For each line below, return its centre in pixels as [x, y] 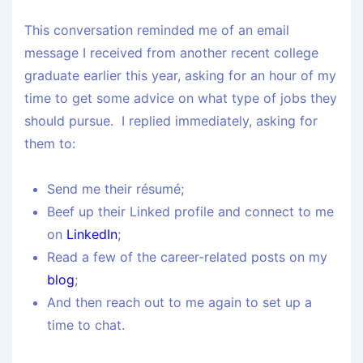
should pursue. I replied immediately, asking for [171, 121]
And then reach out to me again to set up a [179, 303]
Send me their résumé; [115, 189]
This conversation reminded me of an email [157, 30]
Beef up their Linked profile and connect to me [190, 212]
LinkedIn [92, 235]
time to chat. [86, 325]
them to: [50, 144]
